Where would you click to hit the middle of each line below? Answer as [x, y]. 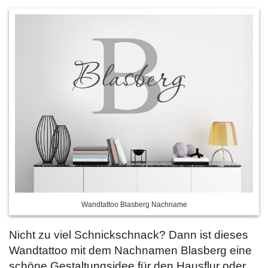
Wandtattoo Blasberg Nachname [134, 205]
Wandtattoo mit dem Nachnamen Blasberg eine [130, 250]
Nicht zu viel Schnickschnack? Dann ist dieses [129, 235]
